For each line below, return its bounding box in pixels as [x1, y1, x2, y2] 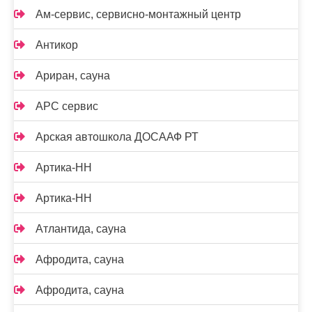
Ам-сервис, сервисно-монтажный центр [36, 8, 241, 20]
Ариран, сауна [36, 70, 110, 81]
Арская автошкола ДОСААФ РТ [36, 131, 198, 143]
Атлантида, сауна [36, 223, 126, 235]
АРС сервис [36, 100, 98, 112]
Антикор [36, 39, 78, 51]
